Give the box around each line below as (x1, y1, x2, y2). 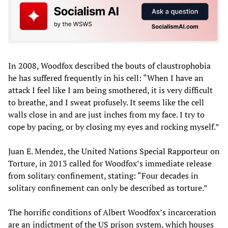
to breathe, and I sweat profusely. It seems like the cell (8, 96, 204, 108)
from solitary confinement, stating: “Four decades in (8, 169, 198, 181)
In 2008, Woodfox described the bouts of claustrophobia (8, 60, 211, 71)
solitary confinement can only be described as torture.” (8, 182, 208, 193)
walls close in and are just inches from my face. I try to (8, 108, 205, 120)
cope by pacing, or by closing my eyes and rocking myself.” (8, 121, 219, 132)
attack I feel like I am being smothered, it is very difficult (8, 84, 213, 96)
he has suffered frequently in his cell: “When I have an (8, 72, 204, 83)
